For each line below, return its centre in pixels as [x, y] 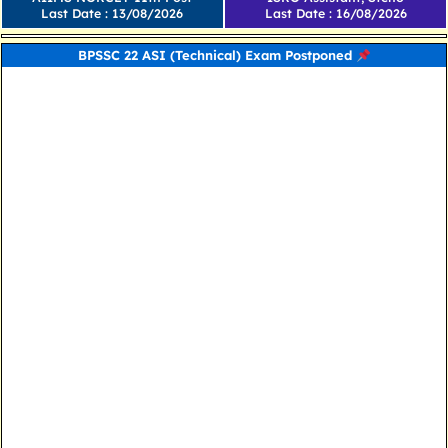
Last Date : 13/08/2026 [112, 13]
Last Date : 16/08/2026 [335, 13]
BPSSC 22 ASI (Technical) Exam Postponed [216, 55]
